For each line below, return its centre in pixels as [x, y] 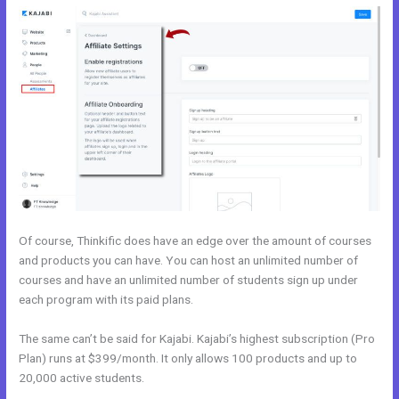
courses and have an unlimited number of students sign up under [189, 280]
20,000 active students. [82, 378]
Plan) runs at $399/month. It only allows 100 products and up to [188, 358]
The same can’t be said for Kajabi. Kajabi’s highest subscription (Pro [197, 339]
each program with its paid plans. [106, 300]
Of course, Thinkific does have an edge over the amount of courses [195, 241]
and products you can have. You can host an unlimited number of [189, 261]
